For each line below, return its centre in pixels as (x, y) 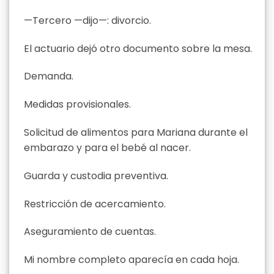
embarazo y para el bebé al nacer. (107, 147)
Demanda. (49, 76)
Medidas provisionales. (77, 105)
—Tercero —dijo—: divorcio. (87, 20)
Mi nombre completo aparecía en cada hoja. (131, 260)
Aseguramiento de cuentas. (90, 232)
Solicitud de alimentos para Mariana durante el (136, 132)
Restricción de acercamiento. (95, 204)
